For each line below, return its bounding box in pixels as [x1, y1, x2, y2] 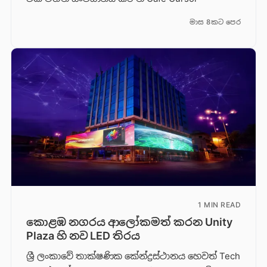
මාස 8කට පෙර [189, 18, 241, 27]
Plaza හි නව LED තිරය [26, 229, 141, 243]
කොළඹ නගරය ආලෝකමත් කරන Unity [26, 216, 232, 229]
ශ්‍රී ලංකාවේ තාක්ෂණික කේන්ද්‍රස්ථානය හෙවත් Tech [26, 250, 240, 262]
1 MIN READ [198, 200, 241, 210]
